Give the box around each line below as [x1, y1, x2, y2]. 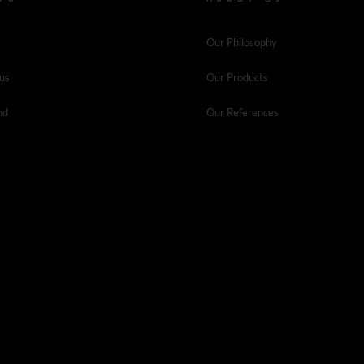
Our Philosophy [206, 35, 277, 49]
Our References [206, 105, 279, 119]
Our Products [206, 70, 268, 84]
